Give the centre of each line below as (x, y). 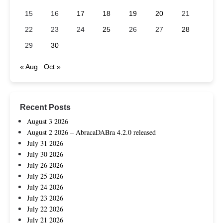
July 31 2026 (45, 143)
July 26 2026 (45, 165)
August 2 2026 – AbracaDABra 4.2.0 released (91, 132)
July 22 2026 (45, 209)
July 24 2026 (45, 187)
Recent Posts (45, 107)
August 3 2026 (48, 121)
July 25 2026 (45, 176)
